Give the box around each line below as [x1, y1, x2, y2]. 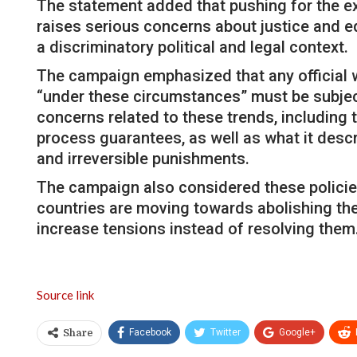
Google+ [279, 326, 316, 338]
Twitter [210, 326, 241, 338]
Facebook [129, 326, 171, 338]
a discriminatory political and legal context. [37, 37, 348, 57]
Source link [37, 287, 94, 302]
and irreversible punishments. [37, 148, 249, 168]
